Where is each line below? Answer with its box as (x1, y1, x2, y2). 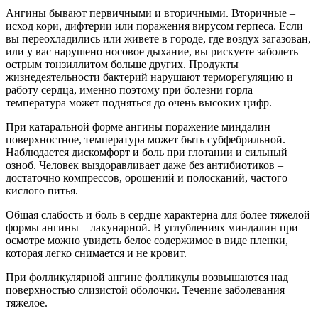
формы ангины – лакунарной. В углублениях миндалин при (6, 221, 298, 234)
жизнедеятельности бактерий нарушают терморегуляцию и (6, 71, 293, 84)
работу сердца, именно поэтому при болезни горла (6, 84, 253, 97)
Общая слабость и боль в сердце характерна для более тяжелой (6, 209, 310, 221)
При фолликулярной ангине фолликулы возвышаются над (6, 271, 288, 284)
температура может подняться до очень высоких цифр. (6, 97, 272, 109)
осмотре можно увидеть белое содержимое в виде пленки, (6, 234, 288, 247)
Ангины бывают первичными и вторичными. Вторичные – (6, 7, 295, 20)
